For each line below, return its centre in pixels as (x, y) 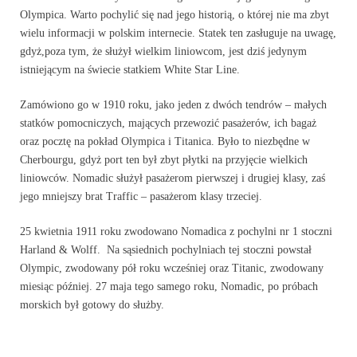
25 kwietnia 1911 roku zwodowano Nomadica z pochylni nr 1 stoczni (176, 231)
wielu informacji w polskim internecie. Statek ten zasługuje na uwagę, (178, 33)
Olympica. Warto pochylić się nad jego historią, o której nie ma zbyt (175, 15)
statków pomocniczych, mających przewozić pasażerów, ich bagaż (168, 123)
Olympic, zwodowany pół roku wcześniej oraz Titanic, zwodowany (172, 268)
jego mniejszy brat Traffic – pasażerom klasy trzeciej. (141, 196)
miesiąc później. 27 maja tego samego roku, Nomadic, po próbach (169, 286)
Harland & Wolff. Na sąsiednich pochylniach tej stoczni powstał (166, 250)
